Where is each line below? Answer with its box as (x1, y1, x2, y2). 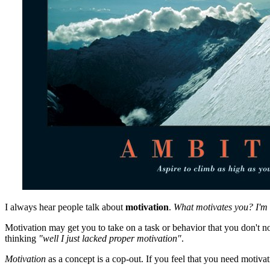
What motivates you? (174, 201, 253, 212)
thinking (5, 233, 39, 243)
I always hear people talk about (5, 201, 125, 212)
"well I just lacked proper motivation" (39, 233, 181, 243)
